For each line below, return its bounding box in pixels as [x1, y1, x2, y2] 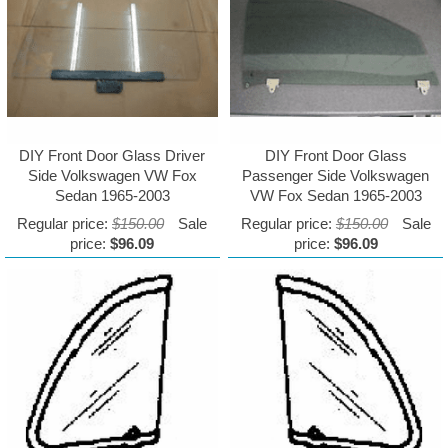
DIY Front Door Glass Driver [19, 147, 206, 165]
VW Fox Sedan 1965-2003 [249, 187, 422, 205]
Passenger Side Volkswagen [242, 167, 430, 185]
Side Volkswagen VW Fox [27, 167, 197, 185]
